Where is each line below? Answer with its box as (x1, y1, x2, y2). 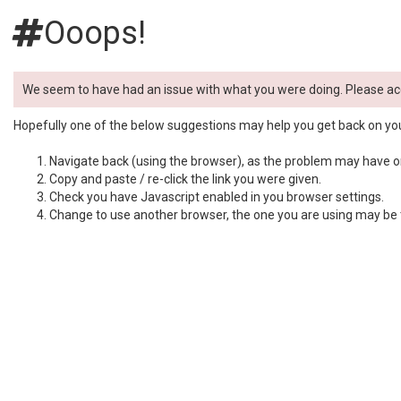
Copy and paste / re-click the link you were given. (49, 172, 321, 186)
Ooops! (44, 14, 146, 52)
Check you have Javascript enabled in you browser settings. (49, 190, 384, 204)
